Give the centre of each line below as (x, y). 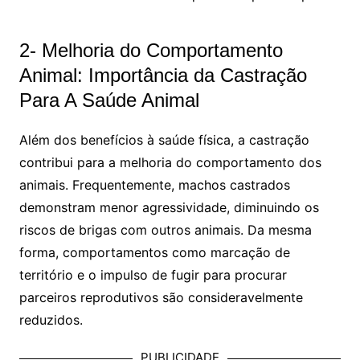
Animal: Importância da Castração (163, 76)
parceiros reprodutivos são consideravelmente (161, 298)
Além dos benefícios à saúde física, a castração (164, 140)
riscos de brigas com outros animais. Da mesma (165, 230)
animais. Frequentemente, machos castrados (154, 185)
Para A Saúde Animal (109, 100)
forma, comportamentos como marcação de (154, 253)
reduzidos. (51, 320)
